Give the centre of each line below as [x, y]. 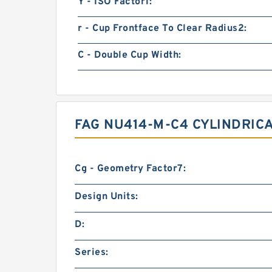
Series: [92, 253]
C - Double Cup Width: [130, 55]
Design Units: [107, 197]
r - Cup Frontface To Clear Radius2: [162, 29]
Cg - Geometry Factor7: [130, 169]
